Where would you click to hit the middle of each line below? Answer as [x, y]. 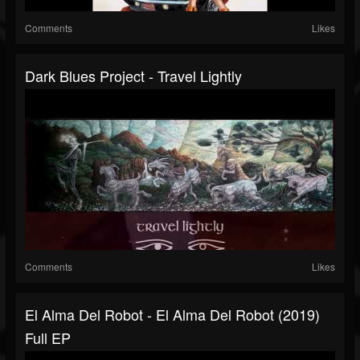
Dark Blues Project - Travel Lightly [133, 76]
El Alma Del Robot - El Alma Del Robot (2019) [172, 315]
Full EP [48, 338]
